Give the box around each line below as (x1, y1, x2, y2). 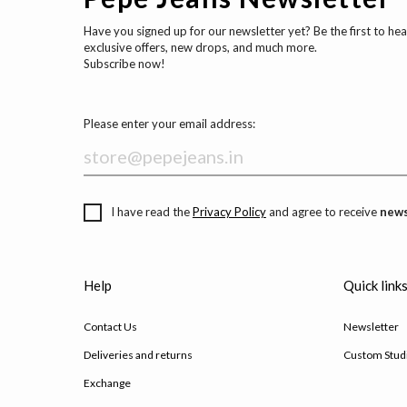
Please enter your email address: (83, 116, 255, 132)
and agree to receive (265, 204, 380, 220)
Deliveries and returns (83, 348, 193, 362)
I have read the (110, 204, 193, 220)
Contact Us (83, 320, 137, 334)
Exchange (83, 376, 131, 391)
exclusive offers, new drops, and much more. (83, 40, 317, 55)
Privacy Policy (192, 204, 266, 220)
